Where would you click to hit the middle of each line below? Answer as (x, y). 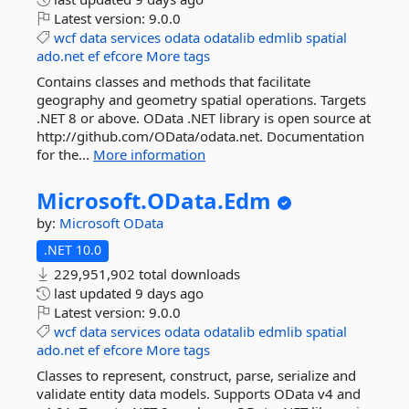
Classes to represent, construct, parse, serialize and (196, 375)
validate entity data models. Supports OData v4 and (199, 393)
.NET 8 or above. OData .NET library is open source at (204, 118)
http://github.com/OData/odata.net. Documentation (200, 136)
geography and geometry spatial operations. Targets (201, 100)
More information (149, 154)
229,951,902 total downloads (145, 274)
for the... (65, 154)
